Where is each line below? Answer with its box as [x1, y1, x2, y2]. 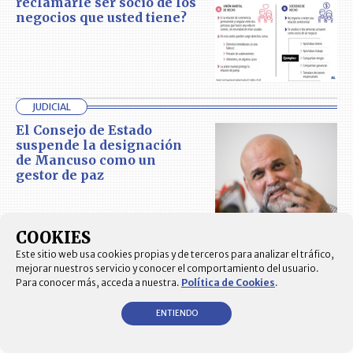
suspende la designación [16, 137, 182, 154]
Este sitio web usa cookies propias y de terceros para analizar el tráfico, [16, 248, 334, 260]
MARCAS [55, 310, 102, 325]
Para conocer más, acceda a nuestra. [16, 277, 181, 288]
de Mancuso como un [16, 152, 156, 169]
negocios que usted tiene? [16, 9, 187, 26]
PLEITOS [16, 237, 90, 273]
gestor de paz [16, 167, 104, 184]
